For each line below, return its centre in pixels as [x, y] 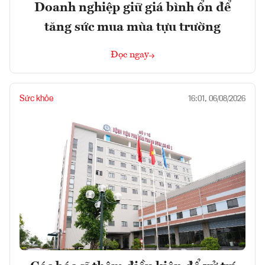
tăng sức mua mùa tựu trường [132, 27]
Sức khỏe [36, 99]
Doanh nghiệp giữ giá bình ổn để [132, 8]
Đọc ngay [130, 55]
